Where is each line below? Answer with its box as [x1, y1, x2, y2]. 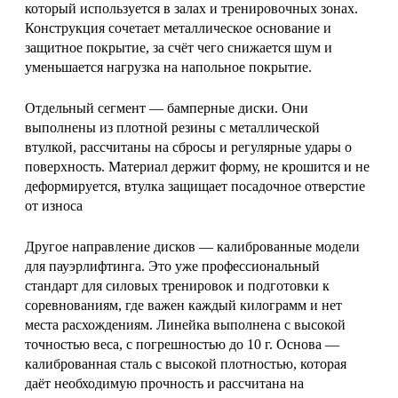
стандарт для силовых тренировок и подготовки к [25, 277, 330, 293]
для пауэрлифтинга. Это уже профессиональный [25, 258, 320, 274]
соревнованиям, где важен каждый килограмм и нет [25, 297, 342, 313]
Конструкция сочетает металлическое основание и [25, 20, 331, 36]
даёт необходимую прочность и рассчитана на [25, 375, 304, 391]
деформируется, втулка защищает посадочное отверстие [25, 178, 365, 194]
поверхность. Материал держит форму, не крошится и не [25, 158, 370, 174]
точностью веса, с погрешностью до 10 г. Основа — [25, 336, 339, 352]
